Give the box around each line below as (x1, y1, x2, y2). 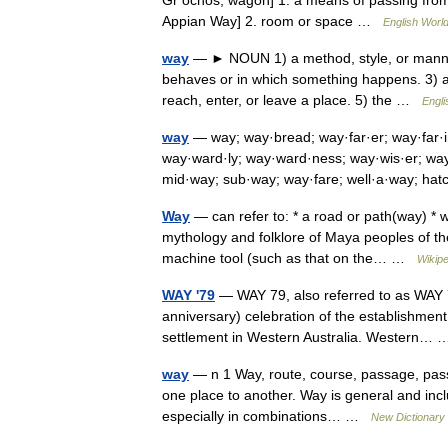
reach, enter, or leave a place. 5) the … (162, 92, 422, 108)
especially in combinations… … (162, 408, 371, 424)
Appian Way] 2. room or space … (162, 13, 383, 29)
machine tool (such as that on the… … (162, 250, 417, 266)
